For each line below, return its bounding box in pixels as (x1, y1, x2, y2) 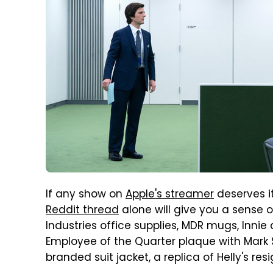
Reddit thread (46, 202, 119, 219)
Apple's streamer (126, 186, 214, 204)
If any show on (46, 186, 126, 204)
